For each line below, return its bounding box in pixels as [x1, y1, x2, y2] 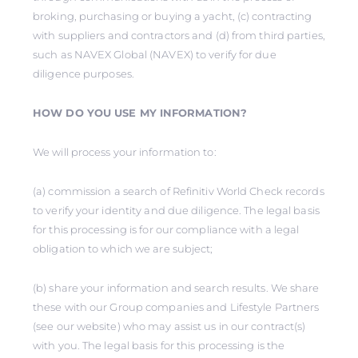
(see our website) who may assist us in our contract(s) [33, 320, 306, 332]
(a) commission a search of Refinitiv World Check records [33, 185, 324, 197]
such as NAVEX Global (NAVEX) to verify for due [33, 48, 276, 61]
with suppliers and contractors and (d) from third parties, [33, 29, 325, 42]
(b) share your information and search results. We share [33, 281, 320, 294]
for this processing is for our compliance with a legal [33, 223, 300, 236]
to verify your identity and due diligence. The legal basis [33, 204, 320, 217]
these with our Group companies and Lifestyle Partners [33, 300, 320, 313]
